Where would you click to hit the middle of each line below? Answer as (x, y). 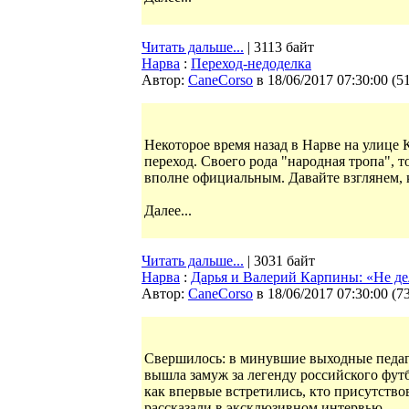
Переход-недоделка (251, 63)
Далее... (168, 210)
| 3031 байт (279, 261)
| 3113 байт (279, 47)
